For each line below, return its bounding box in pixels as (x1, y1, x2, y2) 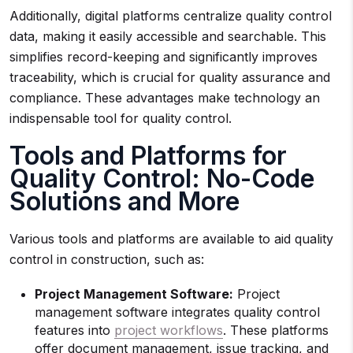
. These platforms (223, 322, 329, 338)
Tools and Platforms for (9, 140, 287, 171)
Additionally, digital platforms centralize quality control (9, 8, 332, 24)
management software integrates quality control (35, 304, 320, 320)
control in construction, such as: (9, 251, 204, 267)
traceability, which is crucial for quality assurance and (9, 69, 330, 85)
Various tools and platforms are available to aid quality (9, 231, 333, 247)
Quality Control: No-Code (9, 163, 314, 194)
